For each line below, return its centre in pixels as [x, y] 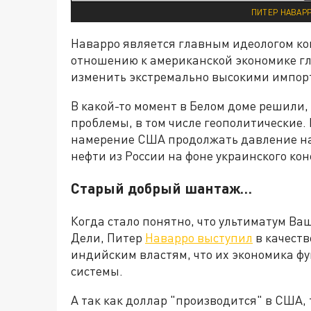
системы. [97, 271]
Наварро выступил [199, 238]
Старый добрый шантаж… [161, 188]
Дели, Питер [108, 238]
